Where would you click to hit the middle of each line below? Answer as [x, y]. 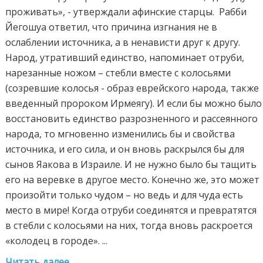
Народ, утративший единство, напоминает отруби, [125, 58]
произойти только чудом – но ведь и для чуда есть [124, 195]
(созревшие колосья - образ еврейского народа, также [132, 88]
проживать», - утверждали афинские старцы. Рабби [126, 12]
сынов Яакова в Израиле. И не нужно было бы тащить [131, 165]
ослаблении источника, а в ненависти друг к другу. [123, 43]
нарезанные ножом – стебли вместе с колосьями [118, 73]
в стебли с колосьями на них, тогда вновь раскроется [129, 226]
